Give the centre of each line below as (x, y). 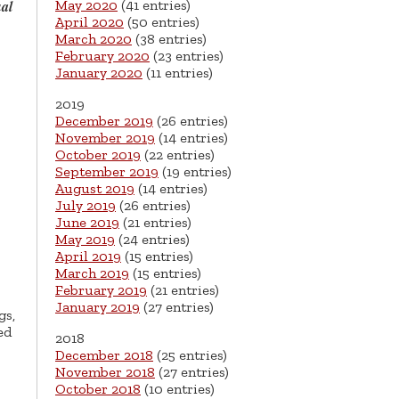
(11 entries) (178, 73)
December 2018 (104, 355)
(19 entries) (195, 172)
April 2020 (90, 22)
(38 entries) (169, 39)
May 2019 (85, 240)
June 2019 (87, 223)
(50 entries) (162, 22)
